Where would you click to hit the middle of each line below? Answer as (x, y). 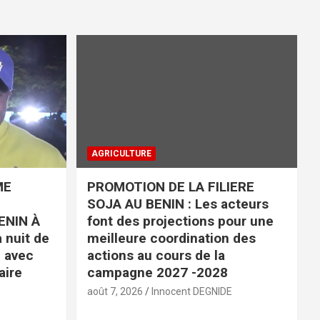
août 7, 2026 (115, 291)
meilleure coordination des (171, 238)
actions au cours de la (156, 255)
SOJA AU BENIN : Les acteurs (177, 204)
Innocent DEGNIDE (191, 291)
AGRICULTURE (121, 153)
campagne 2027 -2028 (157, 272)
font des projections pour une (180, 221)
